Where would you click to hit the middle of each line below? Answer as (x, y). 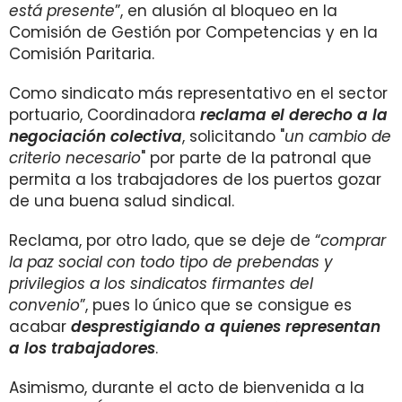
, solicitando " (233, 136)
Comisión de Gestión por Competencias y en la (193, 32)
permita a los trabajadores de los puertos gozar (195, 179)
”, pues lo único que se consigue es (216, 305)
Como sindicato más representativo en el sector (198, 93)
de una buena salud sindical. (122, 201)
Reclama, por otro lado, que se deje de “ (165, 240)
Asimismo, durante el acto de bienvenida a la (187, 388)
